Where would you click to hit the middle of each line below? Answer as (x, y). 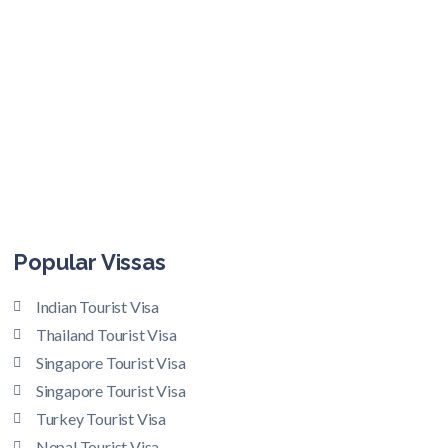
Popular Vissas (89, 261)
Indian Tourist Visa (97, 306)
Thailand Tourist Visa (106, 334)
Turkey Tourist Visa (101, 418)
